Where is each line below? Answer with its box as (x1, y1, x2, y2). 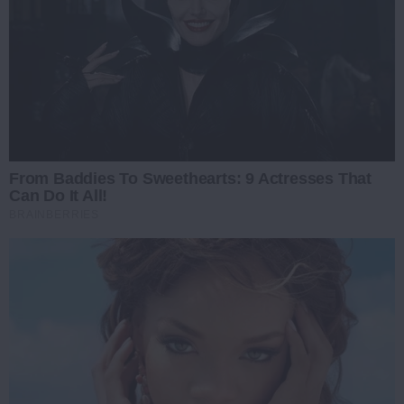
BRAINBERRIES (9, 208, 100, 222)
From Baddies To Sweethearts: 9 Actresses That (9, 170, 372, 188)
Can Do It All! (9, 187, 108, 206)
